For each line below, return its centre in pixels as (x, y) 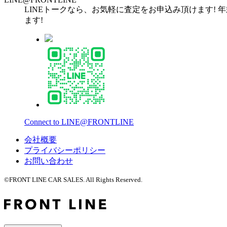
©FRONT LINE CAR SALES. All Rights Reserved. (73, 180)
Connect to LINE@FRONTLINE (79, 122)
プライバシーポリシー (65, 150)
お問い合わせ (49, 161)
